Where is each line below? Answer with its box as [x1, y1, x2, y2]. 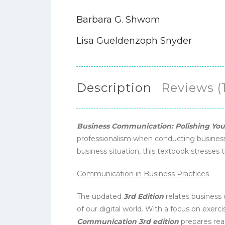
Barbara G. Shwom [76, 14, 160, 25]
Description [76, 80, 152, 95]
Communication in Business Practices [77, 169, 209, 179]
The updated [77, 192, 124, 201]
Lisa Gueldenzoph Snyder [76, 35, 192, 46]
